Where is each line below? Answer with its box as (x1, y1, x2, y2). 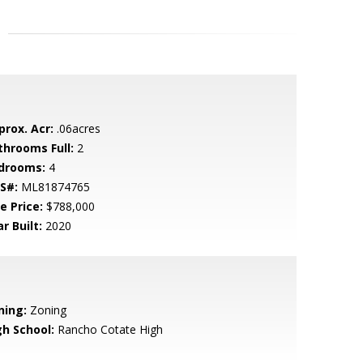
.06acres (53, 121, 100, 136)
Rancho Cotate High (53, 322, 163, 337)
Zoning (26, 302, 66, 318)
